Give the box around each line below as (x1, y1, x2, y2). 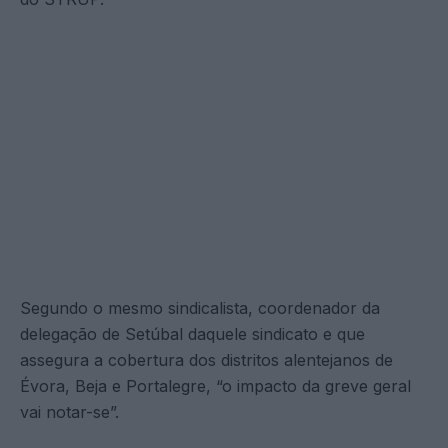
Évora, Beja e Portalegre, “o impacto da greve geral (20, 375, 411, 396)
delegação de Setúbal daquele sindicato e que (20, 323, 365, 344)
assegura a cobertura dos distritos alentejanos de (20, 349, 393, 370)
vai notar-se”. (20, 401, 119, 422)
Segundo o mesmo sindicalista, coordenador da (20, 297, 380, 318)
